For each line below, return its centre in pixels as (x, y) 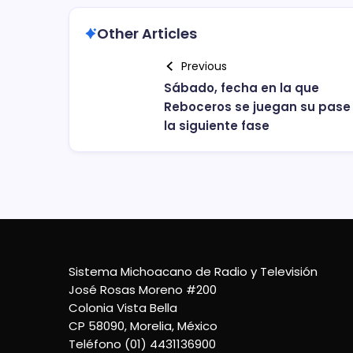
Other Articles (147, 33)
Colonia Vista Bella (123, 308)
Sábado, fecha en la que (242, 87)
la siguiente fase (217, 125)
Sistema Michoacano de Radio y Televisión (193, 271)
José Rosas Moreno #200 (143, 290)
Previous (204, 66)
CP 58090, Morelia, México (143, 326)
